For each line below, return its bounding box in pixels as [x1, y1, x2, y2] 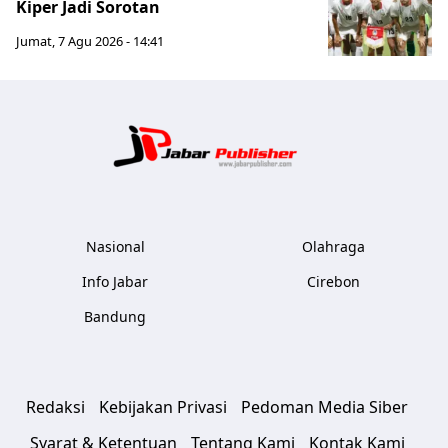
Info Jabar [82, 272, 148, 291]
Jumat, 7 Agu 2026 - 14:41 [16, 32, 164, 50]
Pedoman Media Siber [241, 396, 408, 418]
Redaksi [26, 396, 85, 418]
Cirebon [306, 272, 360, 291]
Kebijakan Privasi [99, 396, 227, 418]
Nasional [85, 237, 145, 256]
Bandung [84, 307, 146, 326]
